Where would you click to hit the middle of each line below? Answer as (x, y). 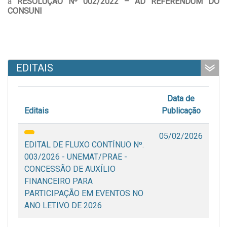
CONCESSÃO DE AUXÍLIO (70, 169)
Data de (181, 99)
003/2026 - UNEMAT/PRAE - (76, 157)
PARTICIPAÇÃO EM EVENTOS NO (84, 194)
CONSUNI (25, 11)
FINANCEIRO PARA (59, 181)
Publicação (181, 111)
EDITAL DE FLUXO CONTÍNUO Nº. (84, 145)
